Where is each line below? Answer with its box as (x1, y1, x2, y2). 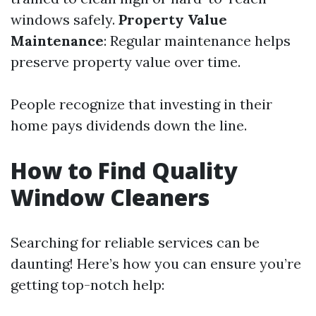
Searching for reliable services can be (11, 233, 260, 251)
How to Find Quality (11, 155, 238, 186)
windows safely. (11, 11, 119, 28)
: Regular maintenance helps (104, 32, 291, 49)
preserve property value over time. (11, 53, 241, 71)
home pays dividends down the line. (11, 116, 247, 134)
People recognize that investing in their (11, 95, 272, 113)
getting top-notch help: (11, 276, 164, 293)
